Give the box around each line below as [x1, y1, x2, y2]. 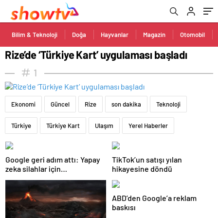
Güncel [51, 100, 70, 108]
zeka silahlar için [5, 164, 61, 173]
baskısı [112, 202, 136, 212]
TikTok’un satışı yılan [112, 155, 182, 164]
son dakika [111, 100, 141, 108]
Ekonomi [11, 100, 36, 108]
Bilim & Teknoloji [12, 31, 57, 38]
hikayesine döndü [112, 164, 172, 173]
